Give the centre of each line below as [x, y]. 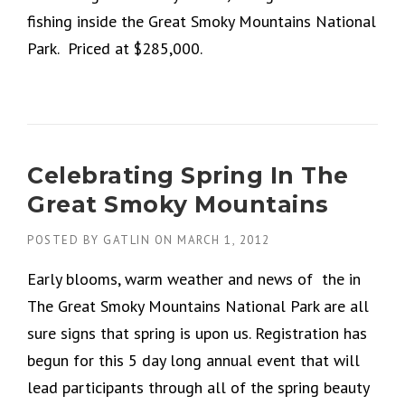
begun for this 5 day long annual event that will [193, 361]
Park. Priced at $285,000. [115, 49]
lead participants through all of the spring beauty [198, 388]
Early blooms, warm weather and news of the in [194, 279]
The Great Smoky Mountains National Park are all [198, 306]
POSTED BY [65, 240]
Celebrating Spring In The [188, 176]
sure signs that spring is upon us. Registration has [197, 334]
